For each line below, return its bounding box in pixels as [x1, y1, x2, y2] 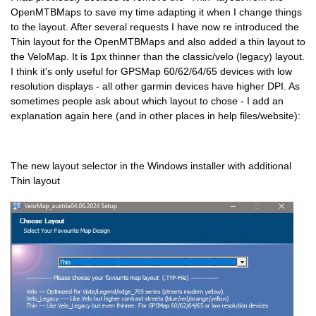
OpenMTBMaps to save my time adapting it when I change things [11, 6, 302, 18]
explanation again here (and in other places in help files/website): [11, 109, 300, 121]
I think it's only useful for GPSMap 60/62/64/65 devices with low [11, 65, 292, 77]
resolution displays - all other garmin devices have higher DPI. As [11, 80, 300, 92]
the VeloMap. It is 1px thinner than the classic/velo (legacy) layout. [11, 50, 305, 62]
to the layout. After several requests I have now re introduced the [11, 20, 299, 32]
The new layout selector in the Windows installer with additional [11, 159, 291, 171]
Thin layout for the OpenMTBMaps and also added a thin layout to [11, 35, 305, 47]
